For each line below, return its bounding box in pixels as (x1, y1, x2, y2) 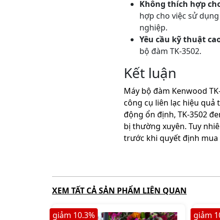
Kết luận (123, 63, 176, 82)
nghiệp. (139, 22, 167, 33)
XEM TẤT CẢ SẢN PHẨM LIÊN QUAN (52, 185, 187, 196)
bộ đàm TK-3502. (139, 46, 201, 56)
